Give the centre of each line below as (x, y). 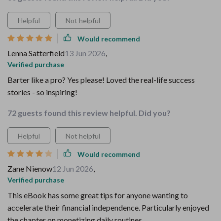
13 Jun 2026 (85, 53)
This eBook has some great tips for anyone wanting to (98, 195)
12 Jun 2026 (73, 168)
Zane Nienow (30, 168)
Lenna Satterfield (36, 53)
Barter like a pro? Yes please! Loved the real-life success (101, 80)
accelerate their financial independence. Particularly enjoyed (108, 207)
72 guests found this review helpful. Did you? (89, 113)
